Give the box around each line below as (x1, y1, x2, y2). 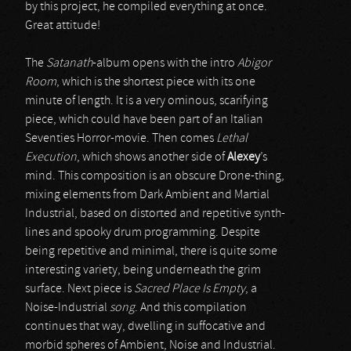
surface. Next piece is (25, 283, 134, 295)
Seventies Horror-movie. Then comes (25, 132, 216, 145)
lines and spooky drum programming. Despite (25, 226, 260, 239)
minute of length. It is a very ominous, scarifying (25, 95, 268, 107)
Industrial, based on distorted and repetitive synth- (25, 208, 285, 220)
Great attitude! (25, 20, 100, 32)
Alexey (227, 151, 260, 164)
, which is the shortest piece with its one (56, 76, 255, 89)
